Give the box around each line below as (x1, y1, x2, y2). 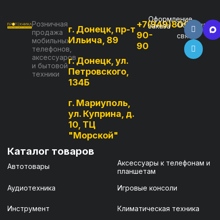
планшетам (117, 166, 156, 175)
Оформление (148, 14, 193, 23)
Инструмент (7, 204, 50, 213)
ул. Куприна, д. (68, 108, 135, 119)
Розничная (32, 19, 68, 28)
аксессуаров (32, 53, 77, 61)
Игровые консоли (117, 184, 177, 192)
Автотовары (7, 162, 50, 171)
